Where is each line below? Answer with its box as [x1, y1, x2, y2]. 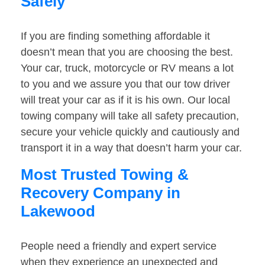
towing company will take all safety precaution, [21, 110, 239, 122]
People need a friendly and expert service [21, 240, 216, 253]
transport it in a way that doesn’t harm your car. [21, 142, 242, 154]
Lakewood [21, 202, 95, 221]
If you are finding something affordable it [21, 30, 210, 43]
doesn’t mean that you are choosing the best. [21, 46, 233, 59]
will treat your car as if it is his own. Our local [21, 94, 230, 106]
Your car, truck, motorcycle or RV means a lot [21, 62, 234, 75]
